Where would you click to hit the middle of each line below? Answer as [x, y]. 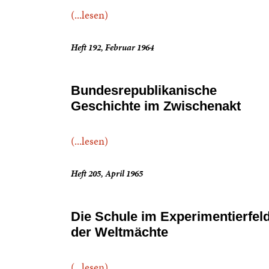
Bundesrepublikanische [144, 90]
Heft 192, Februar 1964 [112, 47]
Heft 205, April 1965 [107, 174]
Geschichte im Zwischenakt [156, 106]
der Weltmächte [119, 232]
